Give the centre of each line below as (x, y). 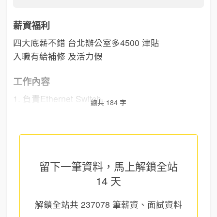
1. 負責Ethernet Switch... (61, 99)
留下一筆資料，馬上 (87, 166)
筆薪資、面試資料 (146, 204)
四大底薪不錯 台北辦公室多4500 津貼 (86, 42)
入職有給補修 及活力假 (58, 56)
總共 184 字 (108, 102)
